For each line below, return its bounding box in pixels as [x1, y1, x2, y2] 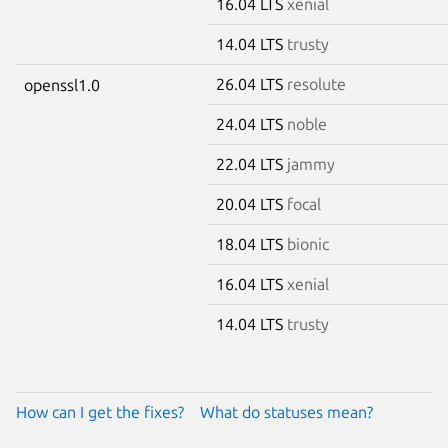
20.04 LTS [216, 194, 287, 213]
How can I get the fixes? [16, 402, 184, 421]
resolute [287, 74, 346, 93]
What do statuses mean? [200, 402, 373, 421]
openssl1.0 [24, 75, 100, 94]
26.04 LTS [216, 74, 287, 93]
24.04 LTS [216, 114, 287, 133]
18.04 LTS [216, 234, 287, 253]
